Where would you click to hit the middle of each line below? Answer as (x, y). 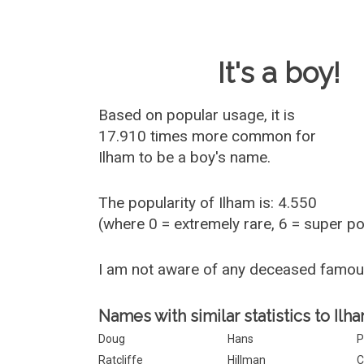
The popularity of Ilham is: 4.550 (208, 203)
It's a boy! (279, 73)
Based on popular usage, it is (197, 115)
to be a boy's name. (203, 157)
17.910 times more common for (208, 136)
